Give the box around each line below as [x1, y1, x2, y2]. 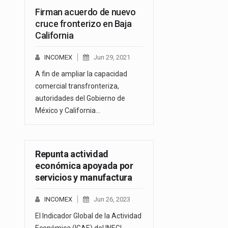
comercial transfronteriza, [35, 81, 119, 90]
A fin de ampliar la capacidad [35, 69, 127, 78]
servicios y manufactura [35, 172, 132, 183]
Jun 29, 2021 [94, 53, 130, 61]
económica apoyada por [35, 160, 133, 171]
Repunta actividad [35, 148, 108, 159]
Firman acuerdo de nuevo [35, 6, 136, 17]
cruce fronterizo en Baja [35, 18, 132, 29]
